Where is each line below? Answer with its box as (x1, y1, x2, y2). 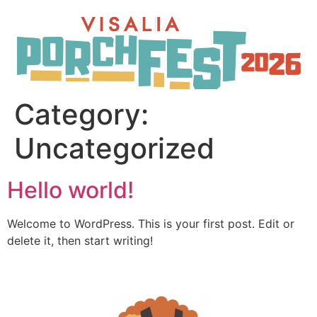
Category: (14, 97, 149, 132)
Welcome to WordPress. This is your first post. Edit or (7, 217, 294, 231)
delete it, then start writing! (7, 234, 153, 248)
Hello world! (7, 176, 134, 204)
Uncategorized (14, 131, 214, 166)
